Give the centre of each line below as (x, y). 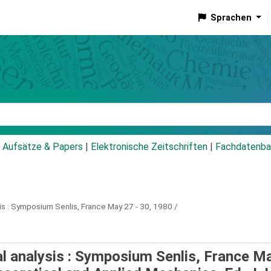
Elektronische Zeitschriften (149, 147)
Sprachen (231, 18)
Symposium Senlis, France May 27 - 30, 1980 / (94, 207)
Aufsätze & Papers (43, 147)
